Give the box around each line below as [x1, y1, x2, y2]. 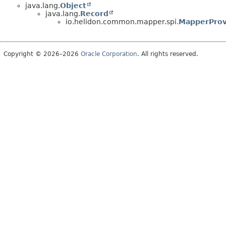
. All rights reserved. [137, 50, 198, 58]
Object [60, 2, 86, 10]
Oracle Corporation [81, 50, 137, 58]
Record [80, 10, 108, 18]
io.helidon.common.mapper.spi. [66, 18, 179, 26]
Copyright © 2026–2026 [4, 50, 81, 58]
